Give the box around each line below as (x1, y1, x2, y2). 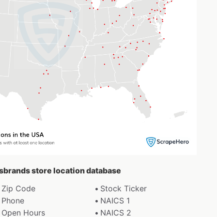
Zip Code (1, 183, 35, 193)
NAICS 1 (100, 195, 130, 205)
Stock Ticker (100, 183, 147, 193)
